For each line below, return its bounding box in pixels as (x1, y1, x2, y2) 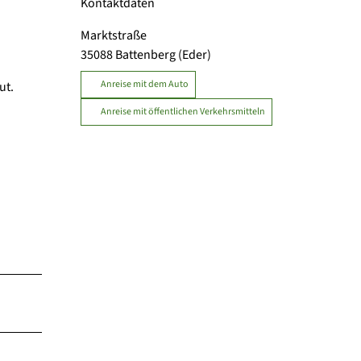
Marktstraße (81, 26, 147, 44)
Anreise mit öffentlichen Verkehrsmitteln (101, 104, 265, 118)
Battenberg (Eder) (115, 45, 211, 64)
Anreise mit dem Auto (101, 77, 189, 91)
